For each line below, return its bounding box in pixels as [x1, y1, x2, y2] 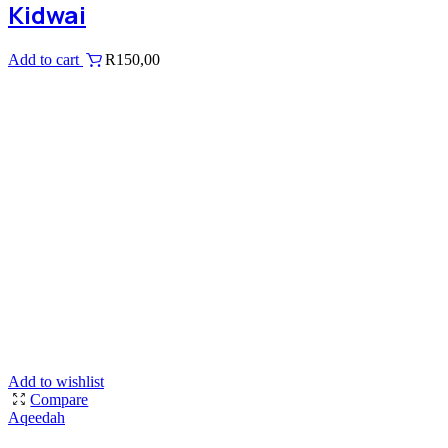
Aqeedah [8, 409, 65, 427]
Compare [30, 391, 89, 409]
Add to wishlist [8, 373, 104, 391]
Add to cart [8, 51, 83, 69]
